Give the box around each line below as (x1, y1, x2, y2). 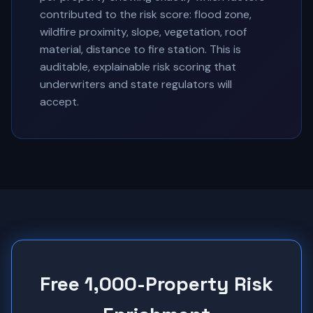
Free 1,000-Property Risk (40, 271, 273, 296)
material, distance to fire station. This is (40, 42, 241, 57)
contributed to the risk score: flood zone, (40, 7, 252, 22)
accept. (40, 94, 79, 109)
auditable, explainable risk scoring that (40, 59, 236, 74)
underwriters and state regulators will (40, 77, 232, 92)
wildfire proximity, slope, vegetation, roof (40, 24, 247, 39)
